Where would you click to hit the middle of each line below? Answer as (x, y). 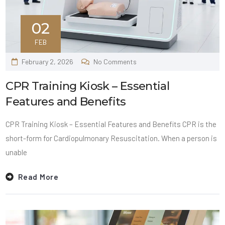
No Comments (115, 61)
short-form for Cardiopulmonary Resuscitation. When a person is (111, 138)
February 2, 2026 (48, 61)
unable (17, 152)
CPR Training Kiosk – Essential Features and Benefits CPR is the (111, 124)
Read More (38, 177)
